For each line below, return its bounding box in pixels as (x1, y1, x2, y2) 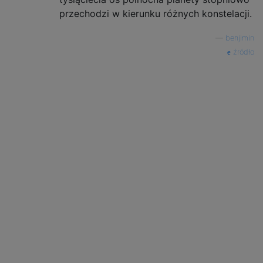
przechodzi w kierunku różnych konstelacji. (59, 8, 252, 20)
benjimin (225, 33, 254, 43)
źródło (231, 48, 254, 57)
